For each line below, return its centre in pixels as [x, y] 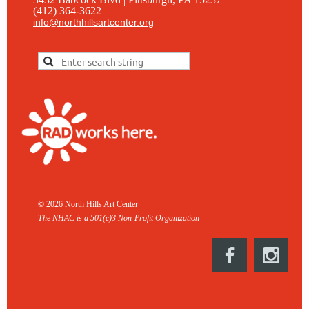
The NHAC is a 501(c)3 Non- [86, 218]
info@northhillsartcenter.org [93, 22]
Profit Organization [167, 218]
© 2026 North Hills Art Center [88, 205]
